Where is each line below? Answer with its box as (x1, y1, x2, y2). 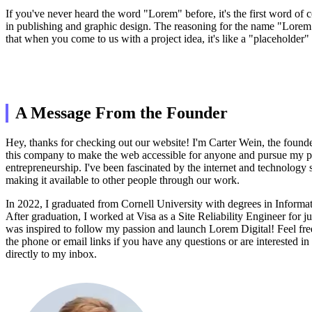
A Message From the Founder (15, 103, 228, 122)
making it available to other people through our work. (6, 173, 240, 186)
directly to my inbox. (6, 247, 97, 260)
